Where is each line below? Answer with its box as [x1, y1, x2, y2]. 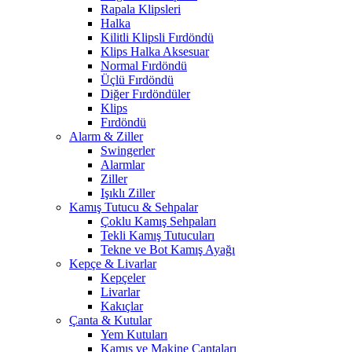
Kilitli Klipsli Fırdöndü [101, 31, 214, 45]
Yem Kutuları [101, 328, 167, 342]
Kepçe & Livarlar [69, 257, 156, 271]
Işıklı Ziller [101, 186, 155, 200]
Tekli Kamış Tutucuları [101, 229, 214, 243]
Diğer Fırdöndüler [101, 87, 190, 101]
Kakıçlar [101, 299, 143, 313]
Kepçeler [101, 271, 145, 285]
